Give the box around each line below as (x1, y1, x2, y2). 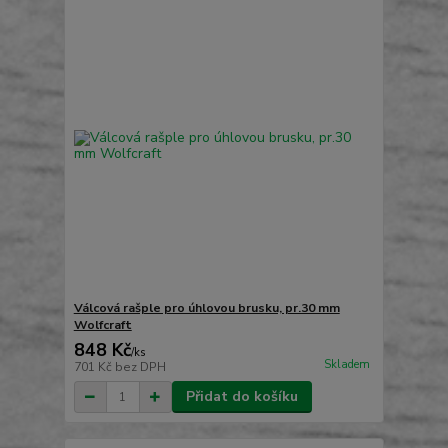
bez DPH (114, 359, 166, 375)
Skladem (323, 357, 370, 373)
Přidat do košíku (185, 387, 298, 406)
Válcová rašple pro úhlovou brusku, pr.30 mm (73, 300, 340, 316)
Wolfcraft (73, 317, 132, 333)
